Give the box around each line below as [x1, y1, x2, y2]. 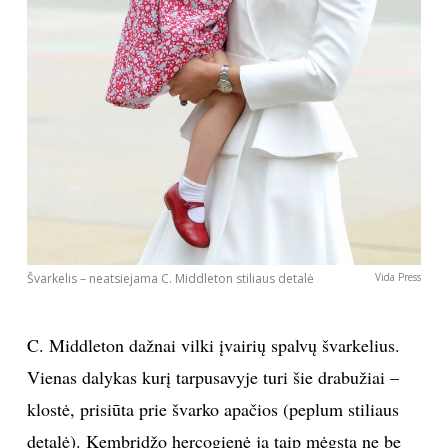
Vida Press [375, 270, 422, 285]
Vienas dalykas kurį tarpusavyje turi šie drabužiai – [26, 365, 399, 390]
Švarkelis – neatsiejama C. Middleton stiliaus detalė [26, 270, 314, 288]
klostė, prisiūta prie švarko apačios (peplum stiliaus [26, 397, 399, 422]
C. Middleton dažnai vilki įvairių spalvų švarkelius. [26, 333, 400, 358]
